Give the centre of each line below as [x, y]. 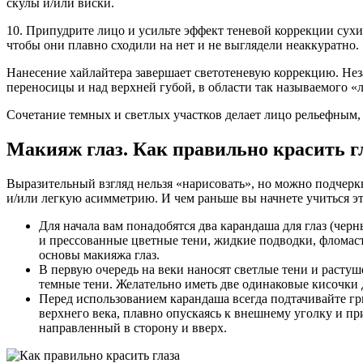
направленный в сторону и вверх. [133, 328]
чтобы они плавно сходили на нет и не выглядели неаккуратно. [183, 45]
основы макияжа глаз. [99, 255]
